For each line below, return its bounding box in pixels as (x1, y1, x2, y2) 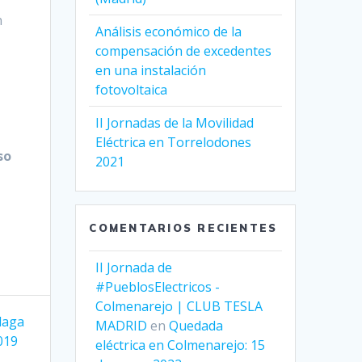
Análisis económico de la (95, 23, 242, 41)
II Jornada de (95, 259, 173, 277)
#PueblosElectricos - (95, 278, 221, 297)
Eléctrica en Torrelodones (95, 133, 252, 152)
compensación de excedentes (95, 42, 272, 61)
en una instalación (95, 61, 207, 80)
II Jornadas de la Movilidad (95, 114, 255, 133)
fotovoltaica (95, 81, 168, 99)
